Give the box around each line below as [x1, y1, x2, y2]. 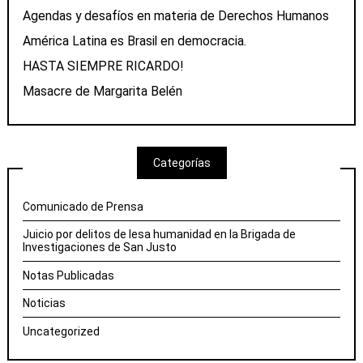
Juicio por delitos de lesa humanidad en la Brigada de [23, 228, 297, 241]
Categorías [152, 156, 211, 169]
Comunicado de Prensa [23, 199, 144, 213]
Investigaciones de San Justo [23, 241, 177, 254]
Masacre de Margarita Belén [23, 83, 183, 100]
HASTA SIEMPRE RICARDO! [23, 58, 184, 74]
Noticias [23, 297, 66, 310]
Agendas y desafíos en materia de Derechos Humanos [23, 7, 330, 23]
